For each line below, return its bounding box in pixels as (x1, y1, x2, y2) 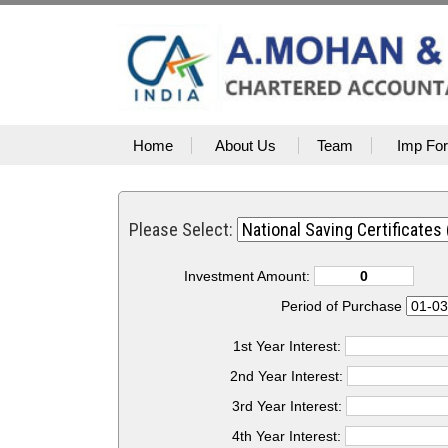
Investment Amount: (183, 268, 314, 284)
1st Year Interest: (232, 338, 345, 354)
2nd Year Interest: (230, 368, 348, 384)
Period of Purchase (281, 298, 407, 314)
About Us (214, 136, 276, 154)
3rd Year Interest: (231, 398, 346, 414)
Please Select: (129, 219, 237, 240)
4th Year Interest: (232, 428, 346, 444)
